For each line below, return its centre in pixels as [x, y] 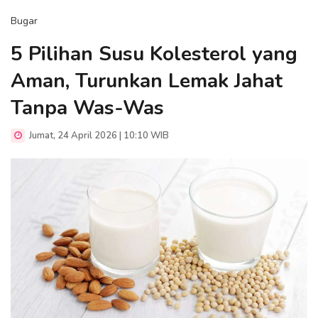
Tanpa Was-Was [87, 108]
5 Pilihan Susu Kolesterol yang [154, 54]
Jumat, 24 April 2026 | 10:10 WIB [98, 136]
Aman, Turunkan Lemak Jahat [147, 81]
